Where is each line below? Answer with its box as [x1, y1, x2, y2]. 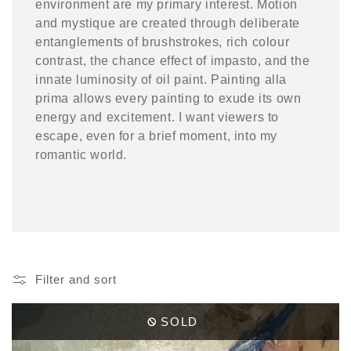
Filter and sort [35, 273, 117, 287]
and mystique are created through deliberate [35, 16, 300, 31]
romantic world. [35, 148, 127, 162]
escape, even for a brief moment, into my [35, 129, 278, 143]
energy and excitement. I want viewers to [35, 110, 280, 125]
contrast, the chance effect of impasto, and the [35, 54, 310, 68]
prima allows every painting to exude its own [35, 92, 302, 106]
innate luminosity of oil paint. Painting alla [35, 73, 288, 87]
